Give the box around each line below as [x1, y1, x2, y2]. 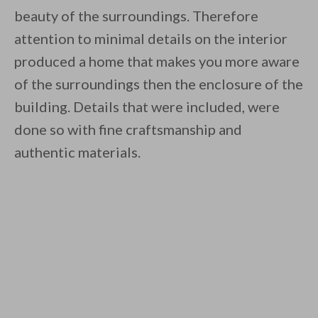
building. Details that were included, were [14, 98, 280, 116]
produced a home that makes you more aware [14, 53, 300, 70]
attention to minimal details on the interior [14, 30, 287, 48]
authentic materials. [14, 143, 141, 161]
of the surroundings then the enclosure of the [14, 75, 303, 93]
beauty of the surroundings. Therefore [14, 7, 258, 25]
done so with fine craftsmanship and [14, 121, 242, 138]
